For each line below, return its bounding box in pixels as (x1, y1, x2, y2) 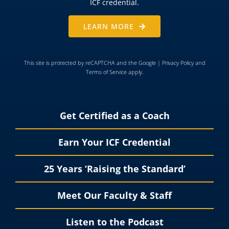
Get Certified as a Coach (59, 109, 170, 122)
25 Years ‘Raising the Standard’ (43, 163, 186, 175)
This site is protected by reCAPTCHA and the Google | (24, 59, 162, 67)
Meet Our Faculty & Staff (57, 189, 172, 202)
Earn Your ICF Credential (58, 136, 171, 149)
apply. (126, 68, 144, 76)
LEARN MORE (83, 21, 134, 32)
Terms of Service (85, 68, 127, 76)
